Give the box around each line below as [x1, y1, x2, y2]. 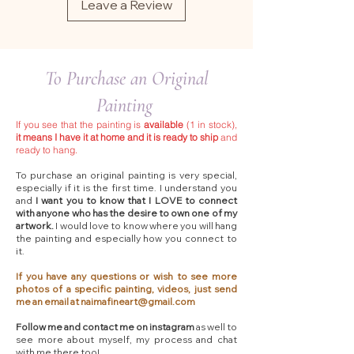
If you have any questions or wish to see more [16, 270, 237, 282]
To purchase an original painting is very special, [16, 169, 237, 181]
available [143, 119, 183, 130]
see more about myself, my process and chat [16, 333, 237, 345]
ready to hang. [16, 144, 77, 156]
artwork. [16, 220, 54, 232]
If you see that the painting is [16, 119, 144, 130]
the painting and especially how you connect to [16, 232, 237, 244]
